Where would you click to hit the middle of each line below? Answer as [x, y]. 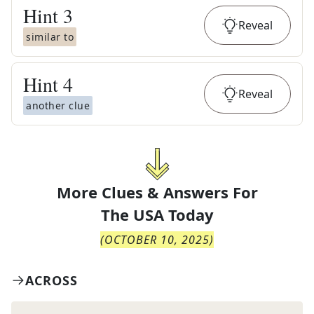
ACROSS [52, 280]
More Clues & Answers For [157, 192]
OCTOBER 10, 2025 [157, 240]
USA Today [173, 214]
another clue [58, 105]
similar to [50, 37]
